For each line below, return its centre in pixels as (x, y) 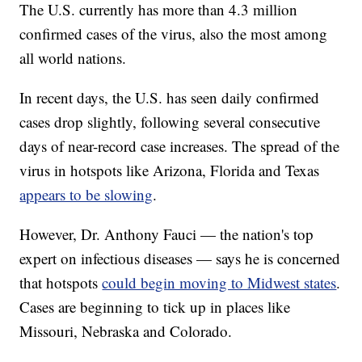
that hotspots (61, 283)
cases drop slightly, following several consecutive (170, 122)
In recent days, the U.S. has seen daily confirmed (170, 98)
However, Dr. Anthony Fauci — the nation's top (167, 234)
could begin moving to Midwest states (219, 283)
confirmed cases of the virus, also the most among (174, 34)
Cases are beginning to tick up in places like (155, 307)
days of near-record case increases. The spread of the (180, 146)
